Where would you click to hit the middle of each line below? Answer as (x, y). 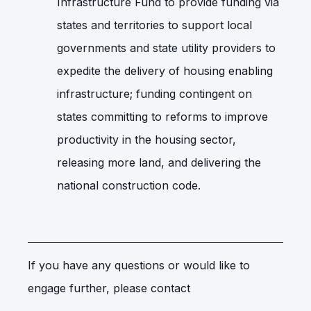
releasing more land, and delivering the (159, 162)
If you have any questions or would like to (139, 265)
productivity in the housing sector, (146, 139)
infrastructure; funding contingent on (154, 93)
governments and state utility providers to (166, 48)
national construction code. (129, 185)
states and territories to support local (154, 25)
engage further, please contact (111, 288)
